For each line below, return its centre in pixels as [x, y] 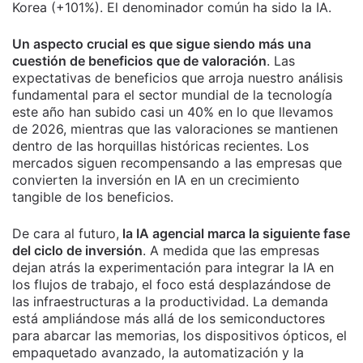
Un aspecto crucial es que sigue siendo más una [162, 43]
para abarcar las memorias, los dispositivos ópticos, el [179, 335]
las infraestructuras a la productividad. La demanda [170, 301]
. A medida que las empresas [231, 250]
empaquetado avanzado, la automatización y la [158, 352]
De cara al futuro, [66, 233]
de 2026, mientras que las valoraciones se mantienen [175, 128]
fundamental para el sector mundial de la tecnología [172, 94]
